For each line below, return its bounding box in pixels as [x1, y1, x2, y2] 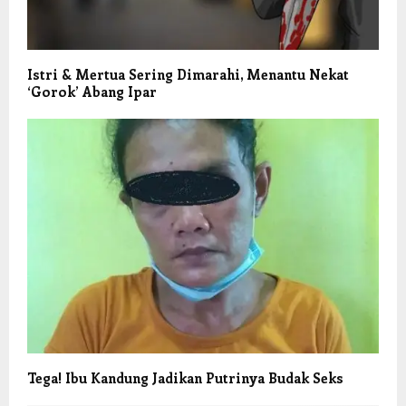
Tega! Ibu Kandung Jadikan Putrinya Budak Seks [27, 368, 343, 387]
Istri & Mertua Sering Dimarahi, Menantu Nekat [27, 65, 349, 84]
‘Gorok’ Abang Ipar [27, 82, 157, 101]
